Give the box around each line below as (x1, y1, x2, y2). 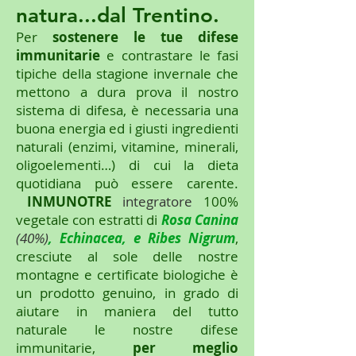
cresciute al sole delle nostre (16, 247, 238, 266)
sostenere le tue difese (52, 28, 238, 47)
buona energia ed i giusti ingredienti (16, 119, 238, 138)
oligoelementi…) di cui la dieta (16, 156, 238, 175)
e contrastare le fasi (100, 46, 238, 65)
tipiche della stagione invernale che (16, 64, 238, 83)
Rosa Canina (161, 211, 239, 230)
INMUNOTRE (16, 192, 112, 211)
